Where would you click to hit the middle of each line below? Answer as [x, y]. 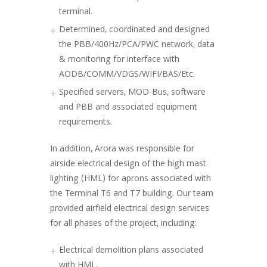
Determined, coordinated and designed [134, 30]
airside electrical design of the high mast [128, 164]
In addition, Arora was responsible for [122, 150]
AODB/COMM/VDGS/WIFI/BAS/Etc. [127, 75]
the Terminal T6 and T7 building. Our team [132, 194]
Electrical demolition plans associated [131, 251]
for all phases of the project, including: [123, 224]
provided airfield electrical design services [130, 209]
